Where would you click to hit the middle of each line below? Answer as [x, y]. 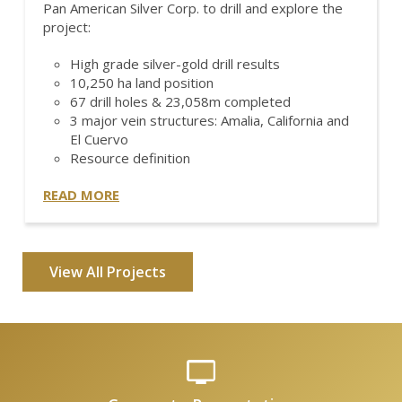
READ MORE [81, 195]
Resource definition [130, 158]
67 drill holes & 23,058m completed [180, 101]
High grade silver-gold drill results [175, 64]
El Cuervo [99, 139]
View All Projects [108, 272]
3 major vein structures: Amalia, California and [210, 120]
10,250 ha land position [142, 83]
